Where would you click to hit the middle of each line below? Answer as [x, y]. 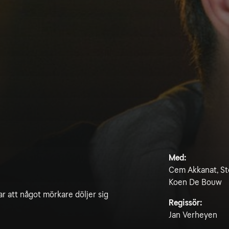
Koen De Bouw [195, 182]
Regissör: [185, 203]
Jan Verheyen [193, 215]
